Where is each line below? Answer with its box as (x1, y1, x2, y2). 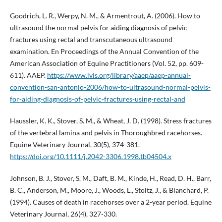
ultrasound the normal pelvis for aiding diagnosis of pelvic (9, 23, 187, 32)
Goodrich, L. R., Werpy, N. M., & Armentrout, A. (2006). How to (9, 11, 200, 20)
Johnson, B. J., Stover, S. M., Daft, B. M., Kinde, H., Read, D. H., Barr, (9, 173, 211, 182)
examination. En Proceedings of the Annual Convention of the (9, 47, 199, 55)
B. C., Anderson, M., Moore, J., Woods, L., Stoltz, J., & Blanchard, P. (9, 185, 209, 194)
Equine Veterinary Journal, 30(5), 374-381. (9, 140, 140, 149)
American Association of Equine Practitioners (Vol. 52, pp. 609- (9, 58, 204, 67)
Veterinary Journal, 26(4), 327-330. (9, 209, 117, 218)
